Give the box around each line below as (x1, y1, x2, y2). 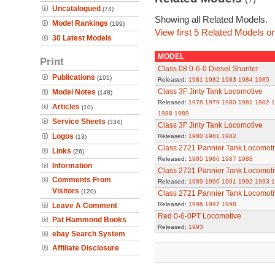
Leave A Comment (52, 201, 117, 210)
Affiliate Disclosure (52, 244, 119, 252)
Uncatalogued (52, 4, 101, 13)
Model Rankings (52, 19, 108, 28)
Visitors (52, 187, 79, 195)
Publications (52, 73, 95, 82)
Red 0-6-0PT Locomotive (157, 212, 241, 220)
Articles (52, 103, 80, 111)
